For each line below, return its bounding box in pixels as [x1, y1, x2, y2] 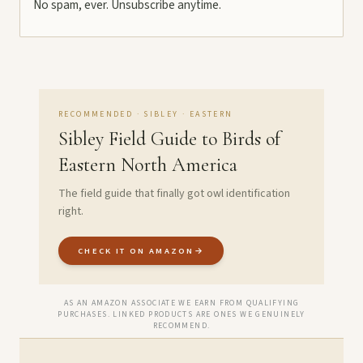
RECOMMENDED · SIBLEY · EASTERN [58, 108, 233, 120]
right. [58, 203, 83, 220]
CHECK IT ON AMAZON [78, 244, 194, 257]
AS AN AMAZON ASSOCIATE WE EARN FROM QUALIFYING [63, 297, 300, 309]
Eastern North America [58, 152, 237, 177]
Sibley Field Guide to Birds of [58, 126, 280, 151]
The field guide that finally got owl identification [58, 185, 290, 202]
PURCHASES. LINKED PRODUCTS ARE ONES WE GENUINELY [58, 308, 305, 320]
